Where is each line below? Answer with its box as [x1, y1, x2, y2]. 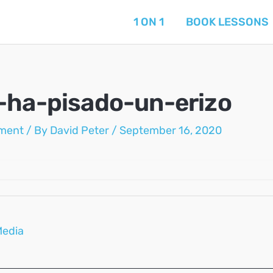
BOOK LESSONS [186, 15, 269, 29]
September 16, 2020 [119, 124, 222, 137]
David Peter [50, 124, 112, 137]
